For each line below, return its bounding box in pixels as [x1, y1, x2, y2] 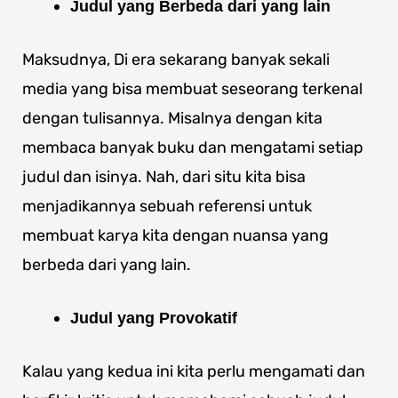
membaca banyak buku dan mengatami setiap [22, 138, 363, 158]
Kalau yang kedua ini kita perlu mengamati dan [22, 362, 365, 382]
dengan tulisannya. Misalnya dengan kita [22, 108, 322, 129]
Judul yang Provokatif [70, 309, 237, 328]
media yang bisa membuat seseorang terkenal [22, 79, 362, 99]
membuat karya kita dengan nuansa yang [22, 226, 329, 246]
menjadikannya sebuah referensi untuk [22, 196, 312, 217]
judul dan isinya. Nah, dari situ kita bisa [22, 167, 306, 187]
